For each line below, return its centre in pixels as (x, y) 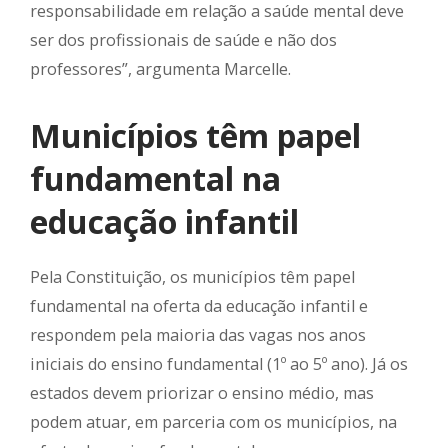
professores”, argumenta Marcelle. (160, 69)
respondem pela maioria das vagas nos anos (198, 335)
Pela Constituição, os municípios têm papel (192, 277)
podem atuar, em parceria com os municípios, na (213, 422)
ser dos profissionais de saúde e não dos (183, 40)
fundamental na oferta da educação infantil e (199, 306)
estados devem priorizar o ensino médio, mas (202, 393)
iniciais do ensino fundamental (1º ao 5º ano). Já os (219, 364)
